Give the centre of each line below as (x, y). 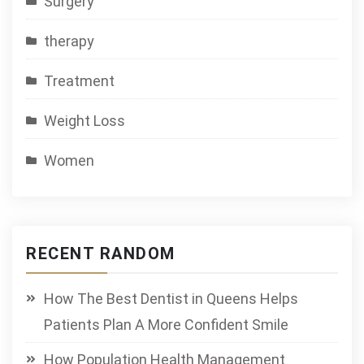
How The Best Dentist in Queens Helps (171, 299)
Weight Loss (84, 121)
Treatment (79, 81)
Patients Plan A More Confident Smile (166, 325)
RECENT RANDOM (101, 253)
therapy (69, 41)
